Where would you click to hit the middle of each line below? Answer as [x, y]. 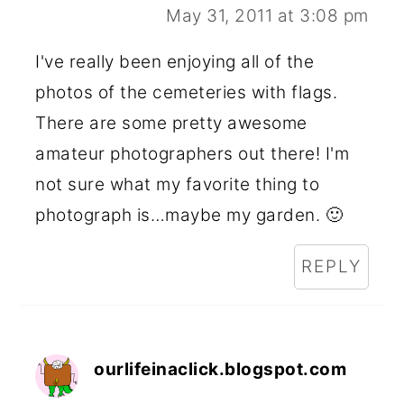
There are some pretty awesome [171, 123]
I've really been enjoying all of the [175, 61]
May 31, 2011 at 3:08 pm [267, 15]
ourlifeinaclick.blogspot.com [220, 369]
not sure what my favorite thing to [178, 184]
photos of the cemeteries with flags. [187, 92]
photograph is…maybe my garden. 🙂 [189, 215]
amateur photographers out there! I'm [193, 153]
